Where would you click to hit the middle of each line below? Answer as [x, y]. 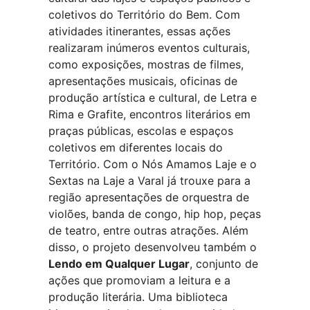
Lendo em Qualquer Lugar [119, 264]
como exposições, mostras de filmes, [146, 65]
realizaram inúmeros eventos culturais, [149, 48]
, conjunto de [224, 264]
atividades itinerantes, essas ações [139, 31]
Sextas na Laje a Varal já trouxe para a [149, 181]
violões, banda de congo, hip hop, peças [155, 214]
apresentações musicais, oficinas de [143, 81]
